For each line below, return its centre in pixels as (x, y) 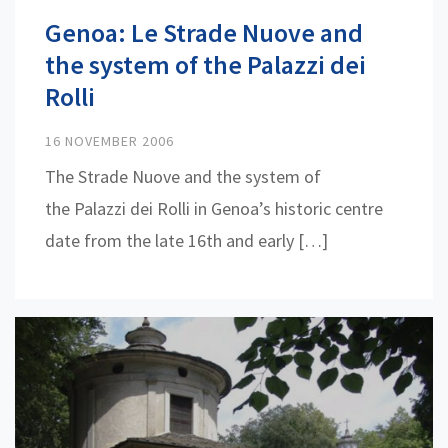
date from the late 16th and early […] (186, 240)
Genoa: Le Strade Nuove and (204, 32)
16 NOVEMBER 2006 (109, 140)
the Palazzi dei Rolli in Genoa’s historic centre (214, 208)
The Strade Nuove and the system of (183, 176)
